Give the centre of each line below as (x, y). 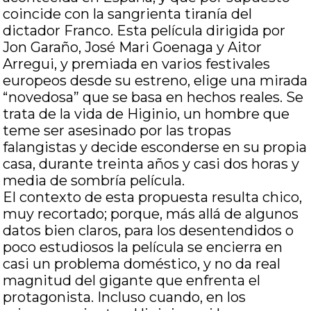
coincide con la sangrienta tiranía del (128, 14)
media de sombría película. (94, 180)
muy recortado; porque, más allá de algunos (151, 214)
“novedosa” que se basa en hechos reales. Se (153, 97)
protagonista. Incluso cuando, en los (125, 297)
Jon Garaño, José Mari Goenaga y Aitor (133, 47)
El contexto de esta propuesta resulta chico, (153, 197)
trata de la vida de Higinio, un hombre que (146, 114)
